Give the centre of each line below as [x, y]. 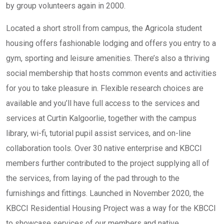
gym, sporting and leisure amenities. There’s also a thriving [108, 58]
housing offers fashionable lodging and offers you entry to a [111, 43]
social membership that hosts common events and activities [111, 73]
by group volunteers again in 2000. [66, 6]
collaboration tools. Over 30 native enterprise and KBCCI [104, 148]
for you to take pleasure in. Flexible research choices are [105, 88]
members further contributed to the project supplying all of [108, 163]
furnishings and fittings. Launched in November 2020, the [105, 193]
